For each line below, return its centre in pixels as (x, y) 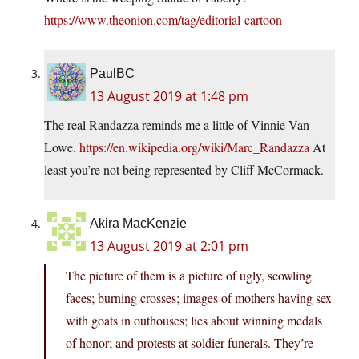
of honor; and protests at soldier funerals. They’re (190, 342)
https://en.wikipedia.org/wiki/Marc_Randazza (194, 147)
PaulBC (112, 73)
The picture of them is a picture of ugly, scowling (189, 275)
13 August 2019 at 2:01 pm (169, 246)
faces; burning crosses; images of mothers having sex (199, 297)
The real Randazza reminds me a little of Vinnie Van (177, 124)
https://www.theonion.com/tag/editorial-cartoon (163, 19)
